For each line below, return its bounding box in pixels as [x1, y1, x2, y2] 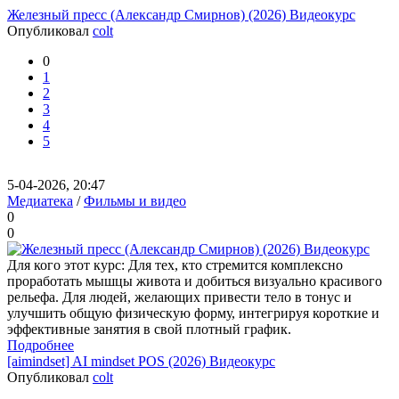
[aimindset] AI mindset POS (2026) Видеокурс [7, 354, 275, 369]
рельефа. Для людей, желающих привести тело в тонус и [7, 289, 352, 305]
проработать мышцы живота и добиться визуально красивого [7, 273, 382, 289]
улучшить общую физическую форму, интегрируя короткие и [7, 305, 379, 321]
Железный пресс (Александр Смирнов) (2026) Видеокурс [7, 7, 355, 22]
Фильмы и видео [84, 193, 186, 208]
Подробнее [7, 338, 74, 353]
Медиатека [7, 193, 73, 208]
